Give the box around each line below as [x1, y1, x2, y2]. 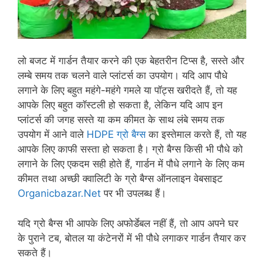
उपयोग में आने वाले [18, 128, 87, 141]
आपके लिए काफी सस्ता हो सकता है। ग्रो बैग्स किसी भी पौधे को [18, 143, 243, 156]
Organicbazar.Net [18, 187, 101, 200]
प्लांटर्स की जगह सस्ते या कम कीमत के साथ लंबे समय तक [18, 114, 225, 126]
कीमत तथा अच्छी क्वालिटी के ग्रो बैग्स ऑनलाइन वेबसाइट [18, 173, 223, 185]
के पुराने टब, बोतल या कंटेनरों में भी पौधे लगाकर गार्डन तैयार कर [18, 232, 246, 244]
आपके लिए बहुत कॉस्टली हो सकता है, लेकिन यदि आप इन [18, 99, 223, 111]
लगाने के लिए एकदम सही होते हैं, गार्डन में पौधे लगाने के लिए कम [18, 158, 245, 170]
